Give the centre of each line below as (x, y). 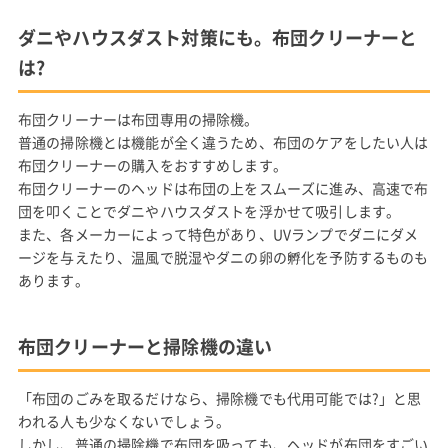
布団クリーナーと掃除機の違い (145, 346)
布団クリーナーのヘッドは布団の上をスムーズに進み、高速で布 (223, 187)
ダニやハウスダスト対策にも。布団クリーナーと (217, 37)
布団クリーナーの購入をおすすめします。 (152, 164)
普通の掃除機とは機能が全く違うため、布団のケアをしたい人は (223, 141)
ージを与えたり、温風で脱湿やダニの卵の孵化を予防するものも (223, 256)
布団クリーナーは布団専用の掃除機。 (138, 118)
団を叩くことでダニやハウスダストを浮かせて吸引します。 (209, 210)
